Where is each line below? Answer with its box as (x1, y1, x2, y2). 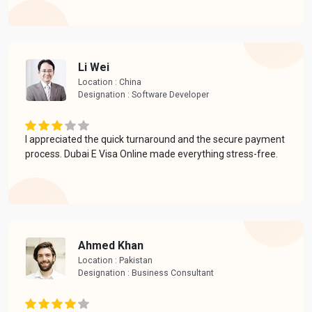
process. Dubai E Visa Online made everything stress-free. (25, 148, 278, 159)
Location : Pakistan (78, 255, 153, 265)
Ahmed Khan (78, 238, 143, 252)
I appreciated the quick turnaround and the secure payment (25, 133, 285, 145)
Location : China (78, 77, 141, 87)
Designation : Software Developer (78, 89, 209, 100)
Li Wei (78, 60, 109, 74)
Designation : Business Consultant (78, 267, 216, 278)
